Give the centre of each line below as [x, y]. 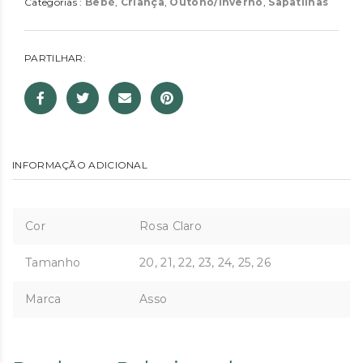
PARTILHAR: [55, 58]
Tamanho [53, 263]
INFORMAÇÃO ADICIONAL [80, 165]
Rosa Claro [171, 226]
